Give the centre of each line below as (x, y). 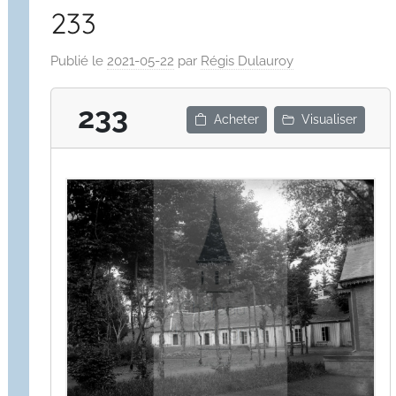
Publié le (79, 61)
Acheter (237, 120)
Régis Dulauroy (247, 61)
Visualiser (330, 120)
